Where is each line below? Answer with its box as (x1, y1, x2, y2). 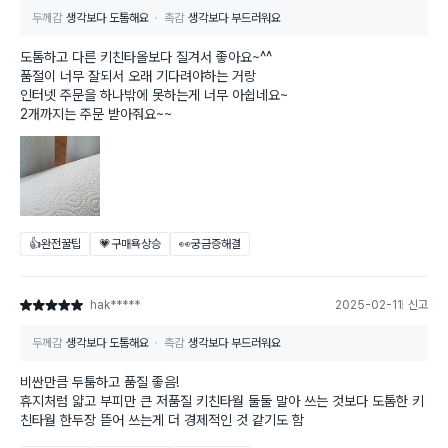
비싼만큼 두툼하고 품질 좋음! (20, 374, 179, 391)
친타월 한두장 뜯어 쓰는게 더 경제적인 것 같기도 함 (20, 412, 304, 429)
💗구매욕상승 (99, 237, 161, 252)
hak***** (90, 298, 140, 313)
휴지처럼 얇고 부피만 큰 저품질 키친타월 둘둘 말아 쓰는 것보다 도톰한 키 (20, 393, 424, 410)
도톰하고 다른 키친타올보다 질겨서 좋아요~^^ (20, 49, 272, 66)
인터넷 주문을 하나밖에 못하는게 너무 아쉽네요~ (20, 87, 288, 104)
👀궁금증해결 (179, 237, 241, 252)
